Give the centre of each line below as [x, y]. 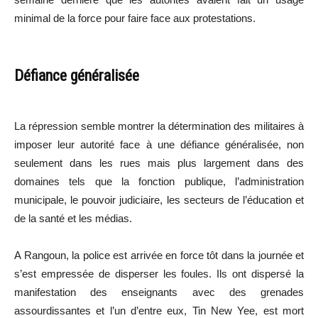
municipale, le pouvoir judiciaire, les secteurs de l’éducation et [159, 199]
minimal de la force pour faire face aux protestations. [135, 18]
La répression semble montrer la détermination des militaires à [159, 126]
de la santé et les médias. [73, 218]
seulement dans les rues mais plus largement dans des [159, 163]
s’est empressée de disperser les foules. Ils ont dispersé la [159, 273]
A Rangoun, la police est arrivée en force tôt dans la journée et [159, 255]
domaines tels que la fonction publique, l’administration [159, 181]
